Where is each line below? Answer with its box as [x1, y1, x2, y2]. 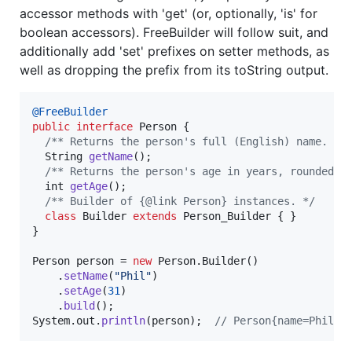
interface [76, 120, 133, 134]
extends [133, 210, 177, 223]
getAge [70, 180, 108, 193]
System [32, 314, 70, 328]
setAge [64, 284, 101, 298]
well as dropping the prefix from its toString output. [20, 62, 328, 79]
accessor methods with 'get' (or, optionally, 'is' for [20, 5, 317, 22]
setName [64, 269, 108, 283]
